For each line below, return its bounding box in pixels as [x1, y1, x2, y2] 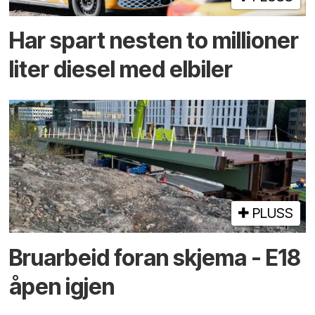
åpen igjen [9, 272, 115, 300]
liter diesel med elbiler [9, 55, 233, 83]
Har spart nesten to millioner [9, 26, 300, 54]
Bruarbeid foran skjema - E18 [9, 243, 302, 271]
